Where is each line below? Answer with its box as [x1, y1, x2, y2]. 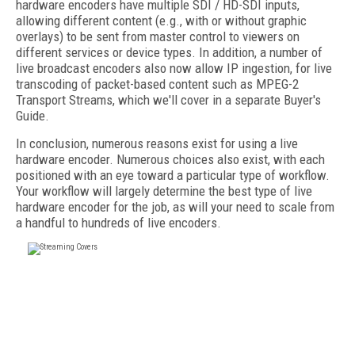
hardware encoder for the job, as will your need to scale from [16, 199, 334, 215]
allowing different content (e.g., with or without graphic [16, 13, 307, 29]
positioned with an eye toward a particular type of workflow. [16, 167, 330, 183]
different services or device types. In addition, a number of [16, 44, 323, 60]
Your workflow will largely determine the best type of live [16, 183, 312, 199]
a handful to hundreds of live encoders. [16, 215, 221, 231]
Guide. [16, 108, 49, 124]
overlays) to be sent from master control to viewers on [16, 29, 300, 44]
